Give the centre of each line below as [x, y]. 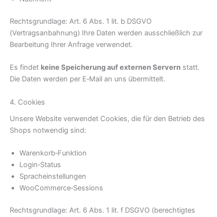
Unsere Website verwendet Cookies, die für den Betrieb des [107, 118]
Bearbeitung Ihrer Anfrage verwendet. [71, 44]
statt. [190, 68]
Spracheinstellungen [53, 177]
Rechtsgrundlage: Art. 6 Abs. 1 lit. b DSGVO [81, 21]
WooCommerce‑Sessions [61, 188]
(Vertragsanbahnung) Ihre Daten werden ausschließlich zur [106, 33]
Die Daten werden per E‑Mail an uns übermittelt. [87, 79]
